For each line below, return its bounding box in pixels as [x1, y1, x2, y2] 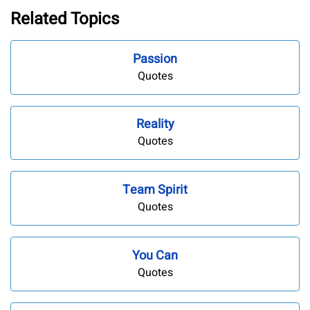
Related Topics [10, 6, 119, 31]
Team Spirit [122, 181, 188, 200]
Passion [133, 49, 177, 69]
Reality [136, 115, 174, 134]
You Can [132, 246, 178, 265]
